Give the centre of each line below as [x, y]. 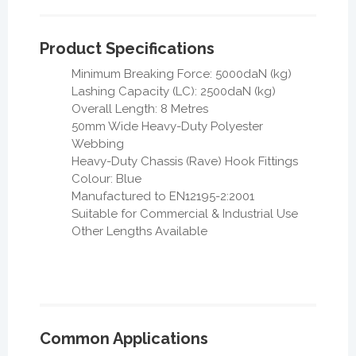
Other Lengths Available [139, 232]
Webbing [98, 144]
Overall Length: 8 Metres [140, 109]
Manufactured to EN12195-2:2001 [163, 197]
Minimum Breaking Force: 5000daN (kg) [182, 74]
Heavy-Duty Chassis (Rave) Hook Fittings [185, 162]
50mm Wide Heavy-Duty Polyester [167, 127]
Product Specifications [127, 49]
